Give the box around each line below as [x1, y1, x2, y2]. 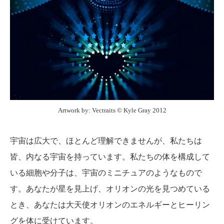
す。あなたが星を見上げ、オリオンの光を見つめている [10, 184, 210, 193]
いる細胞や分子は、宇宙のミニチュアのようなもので [10, 168, 202, 177]
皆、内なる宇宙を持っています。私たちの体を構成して [10, 152, 210, 161]
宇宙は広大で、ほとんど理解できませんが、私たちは [10, 136, 202, 145]
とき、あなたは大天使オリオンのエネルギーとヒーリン [10, 200, 210, 209]
